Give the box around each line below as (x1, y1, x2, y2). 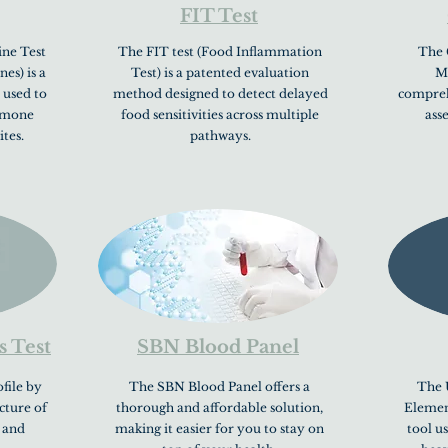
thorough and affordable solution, (115, 400, 323, 415)
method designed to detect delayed (112, 86, 328, 101)
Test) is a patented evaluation (131, 65, 309, 80)
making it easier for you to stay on (114, 421, 324, 436)
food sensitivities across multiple (121, 107, 319, 122)
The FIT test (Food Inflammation (118, 44, 322, 59)
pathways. (189, 128, 251, 143)
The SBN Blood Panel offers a (128, 379, 310, 394)
